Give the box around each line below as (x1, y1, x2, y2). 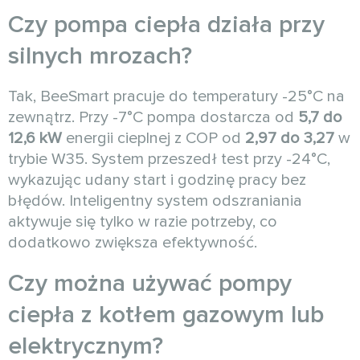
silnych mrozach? (8, 41, 192, 72)
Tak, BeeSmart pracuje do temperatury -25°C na (8, 87, 345, 107)
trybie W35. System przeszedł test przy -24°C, (8, 149, 330, 170)
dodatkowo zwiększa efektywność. (8, 233, 257, 253)
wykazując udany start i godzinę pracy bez (8, 170, 306, 190)
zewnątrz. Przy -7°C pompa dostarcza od (8, 108, 298, 128)
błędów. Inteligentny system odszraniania (8, 191, 302, 211)
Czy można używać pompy (8, 268, 292, 299)
